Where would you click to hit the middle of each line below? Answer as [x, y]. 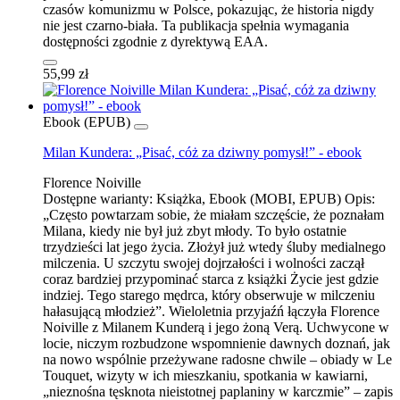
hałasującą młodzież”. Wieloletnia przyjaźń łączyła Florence [211, 311]
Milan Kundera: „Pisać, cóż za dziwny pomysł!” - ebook [202, 152]
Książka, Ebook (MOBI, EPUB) [249, 198]
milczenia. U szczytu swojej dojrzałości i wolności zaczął [204, 262]
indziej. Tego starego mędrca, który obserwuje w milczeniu [209, 295]
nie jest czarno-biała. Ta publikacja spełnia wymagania [196, 25]
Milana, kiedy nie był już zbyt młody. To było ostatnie [195, 230]
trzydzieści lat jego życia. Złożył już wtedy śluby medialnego [214, 246]
